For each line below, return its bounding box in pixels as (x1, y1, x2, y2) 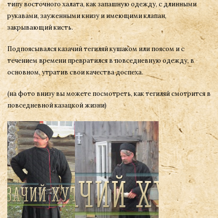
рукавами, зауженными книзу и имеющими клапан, (7, 12, 166, 20)
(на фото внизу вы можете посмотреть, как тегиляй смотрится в (7, 90, 211, 98)
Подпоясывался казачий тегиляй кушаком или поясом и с (7, 45, 184, 53)
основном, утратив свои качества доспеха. (7, 68, 143, 76)
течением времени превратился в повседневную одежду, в (7, 56, 194, 65)
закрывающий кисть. (7, 23, 73, 32)
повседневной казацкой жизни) (7, 101, 107, 109)
